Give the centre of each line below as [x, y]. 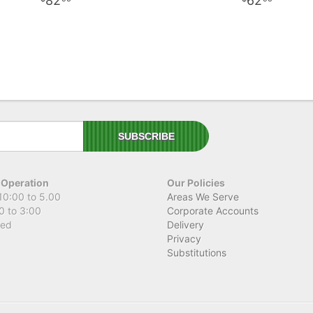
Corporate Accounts [213, 210]
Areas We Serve [203, 196]
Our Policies [196, 182]
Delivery [185, 224]
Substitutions [197, 252]
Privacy [184, 238]
